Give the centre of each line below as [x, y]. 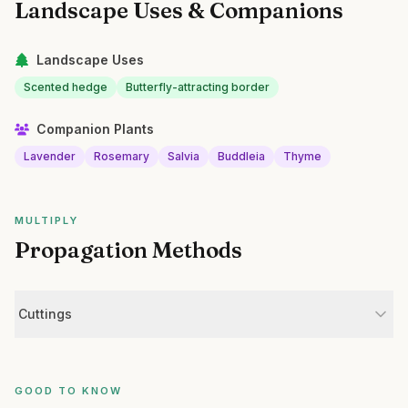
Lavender [50, 156]
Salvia [184, 156]
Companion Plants [95, 129]
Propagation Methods [128, 250]
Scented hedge [66, 87]
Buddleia [241, 156]
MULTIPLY [46, 220]
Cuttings [45, 314]
